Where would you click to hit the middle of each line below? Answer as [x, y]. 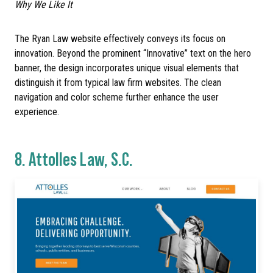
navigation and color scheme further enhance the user [117, 97]
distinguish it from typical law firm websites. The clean [118, 83]
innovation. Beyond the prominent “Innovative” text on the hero [133, 54]
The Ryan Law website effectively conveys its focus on [120, 39]
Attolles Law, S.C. [81, 158]
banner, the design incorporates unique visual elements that [127, 68]
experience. [37, 112]
